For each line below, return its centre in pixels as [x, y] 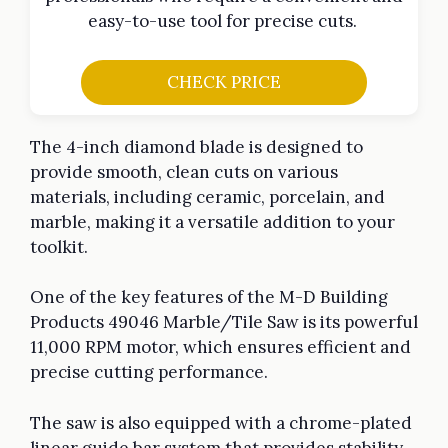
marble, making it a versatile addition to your [212, 221]
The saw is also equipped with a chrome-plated [221, 422]
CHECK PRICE [223, 81]
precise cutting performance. [151, 372]
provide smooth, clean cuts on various [184, 171]
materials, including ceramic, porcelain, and [207, 196]
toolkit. [59, 246]
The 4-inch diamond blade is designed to [196, 146]
